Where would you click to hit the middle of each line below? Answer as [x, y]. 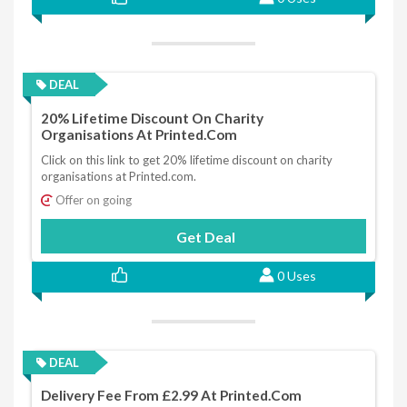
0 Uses [296, 276]
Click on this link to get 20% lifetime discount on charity [187, 160]
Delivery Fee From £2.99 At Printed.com [171, 396]
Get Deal [205, 237]
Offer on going [92, 200]
